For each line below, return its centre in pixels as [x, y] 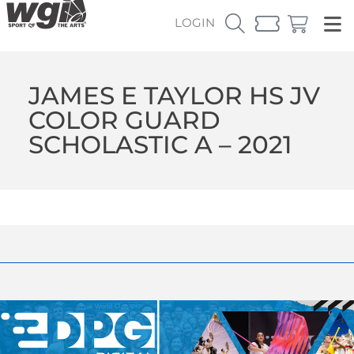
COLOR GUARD [124, 120]
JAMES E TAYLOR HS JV [174, 95]
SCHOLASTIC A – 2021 [160, 144]
